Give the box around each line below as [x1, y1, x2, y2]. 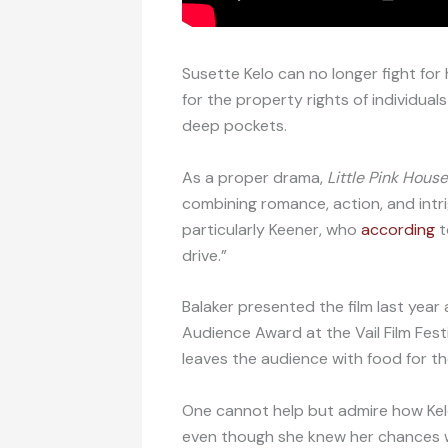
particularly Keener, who [182, 218, 361, 240]
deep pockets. [182, 114, 287, 136]
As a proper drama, [182, 166, 327, 188]
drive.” [182, 244, 227, 266]
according [361, 218, 435, 240]
